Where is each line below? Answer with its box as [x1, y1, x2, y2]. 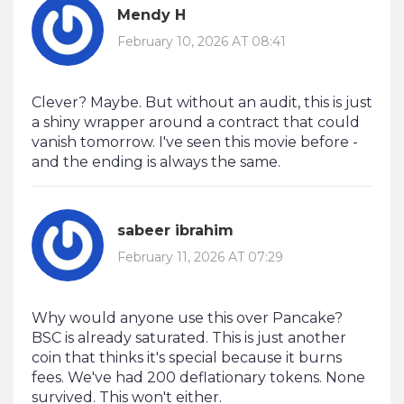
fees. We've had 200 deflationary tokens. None [32, 368, 365, 386]
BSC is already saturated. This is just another [32, 328, 346, 346]
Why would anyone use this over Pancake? [32, 308, 343, 326]
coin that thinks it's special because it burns [32, 348, 342, 366]
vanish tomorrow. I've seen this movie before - [32, 133, 358, 151]
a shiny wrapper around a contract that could [32, 113, 360, 131]
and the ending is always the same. [32, 152, 280, 170]
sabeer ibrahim [117, 222, 234, 240]
